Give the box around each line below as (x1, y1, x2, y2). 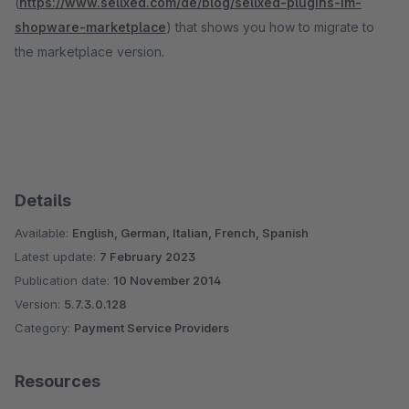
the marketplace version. (15, 44, 168, 59)
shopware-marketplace (15, 19, 166, 35)
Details (15, 191, 71, 210)
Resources (15, 372, 100, 391)
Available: (15, 225, 72, 240)
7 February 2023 (100, 249, 195, 264)
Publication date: (15, 273, 113, 288)
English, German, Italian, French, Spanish (72, 225, 309, 240)
